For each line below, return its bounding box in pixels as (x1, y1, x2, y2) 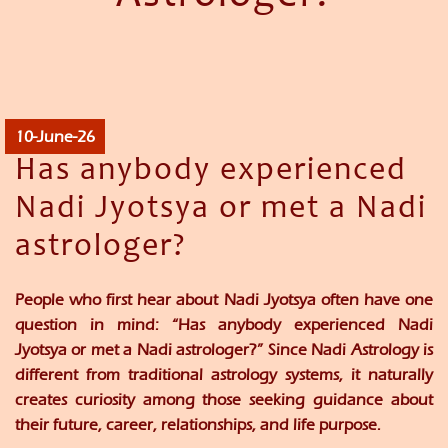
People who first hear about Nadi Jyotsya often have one (15, 290, 433, 310)
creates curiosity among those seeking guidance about (15, 390, 433, 410)
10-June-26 (15, 127, 95, 147)
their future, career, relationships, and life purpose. (15, 415, 381, 435)
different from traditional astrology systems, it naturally (15, 365, 433, 385)
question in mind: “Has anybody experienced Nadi (15, 315, 433, 335)
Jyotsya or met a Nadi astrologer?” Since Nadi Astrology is (15, 340, 433, 360)
